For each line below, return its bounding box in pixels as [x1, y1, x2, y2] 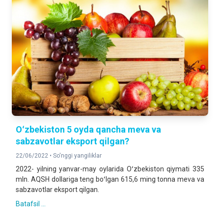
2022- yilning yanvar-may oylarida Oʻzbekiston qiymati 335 [16, 165, 204, 173]
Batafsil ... [16, 200, 46, 208]
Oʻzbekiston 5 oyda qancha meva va [16, 124, 161, 135]
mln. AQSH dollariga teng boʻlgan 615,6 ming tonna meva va [16, 175, 204, 183]
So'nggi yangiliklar [53, 152, 102, 159]
